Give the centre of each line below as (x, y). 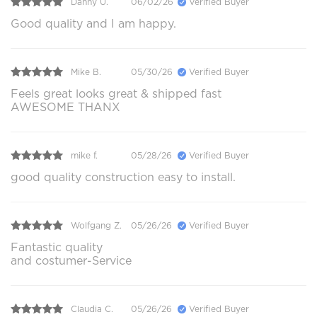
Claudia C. (92, 309)
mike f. (84, 155)
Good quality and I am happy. (93, 24)
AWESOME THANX (65, 108)
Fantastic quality (57, 248)
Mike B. (86, 71)
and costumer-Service (71, 261)
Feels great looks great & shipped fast (116, 94)
